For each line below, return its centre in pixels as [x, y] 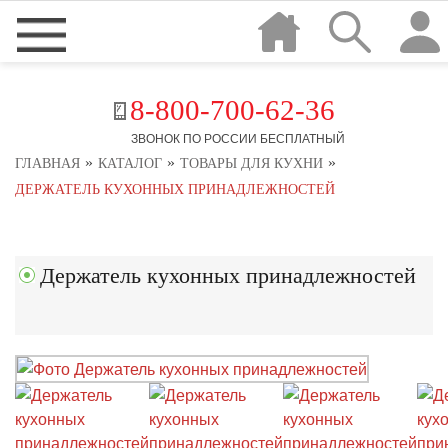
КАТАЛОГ [130, 163]
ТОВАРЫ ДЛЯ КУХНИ [251, 163]
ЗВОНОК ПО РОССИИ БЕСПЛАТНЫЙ [237, 138]
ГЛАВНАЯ [47, 163]
